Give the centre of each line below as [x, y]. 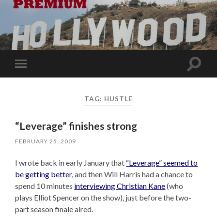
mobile [34, 79]
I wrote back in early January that [71, 163]
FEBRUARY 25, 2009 [46, 141]
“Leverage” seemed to [162, 163]
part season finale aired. [54, 209]
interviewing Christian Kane [120, 186]
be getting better [44, 174]
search [204, 75]
